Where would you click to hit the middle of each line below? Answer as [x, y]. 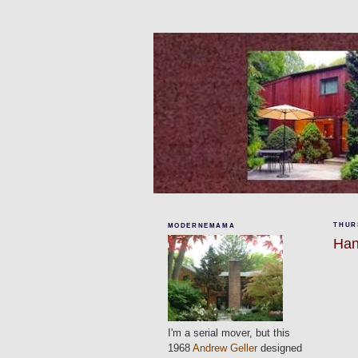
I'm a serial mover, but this [229, 332]
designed [279, 348]
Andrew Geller [225, 348]
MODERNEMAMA [201, 225]
